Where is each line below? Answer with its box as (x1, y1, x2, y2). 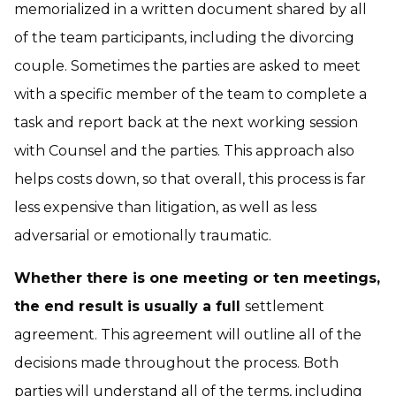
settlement (245, 298, 324, 315)
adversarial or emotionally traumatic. (14, 227, 271, 244)
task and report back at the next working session (14, 114, 358, 131)
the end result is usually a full (14, 298, 245, 315)
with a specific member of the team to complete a (14, 86, 367, 103)
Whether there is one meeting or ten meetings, (14, 270, 380, 286)
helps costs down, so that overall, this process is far (14, 171, 366, 187)
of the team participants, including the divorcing (14, 29, 354, 46)
